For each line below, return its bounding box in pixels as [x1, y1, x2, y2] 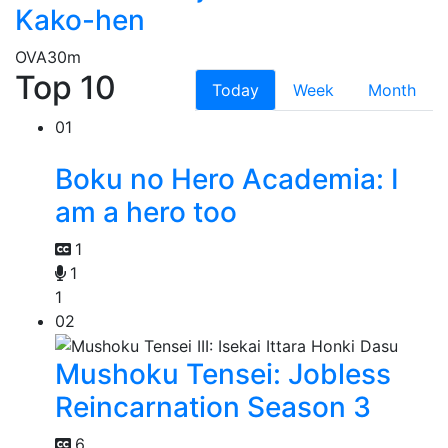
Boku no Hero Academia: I [55, 161, 399, 196]
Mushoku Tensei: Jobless [55, 357, 391, 392]
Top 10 [15, 67, 116, 107]
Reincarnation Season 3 [55, 390, 371, 425]
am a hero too [55, 194, 237, 229]
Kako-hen [15, 2, 145, 37]
